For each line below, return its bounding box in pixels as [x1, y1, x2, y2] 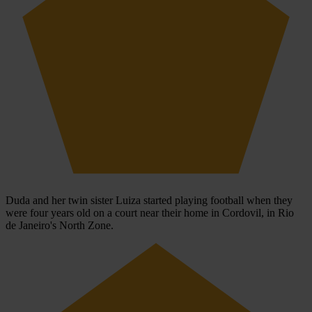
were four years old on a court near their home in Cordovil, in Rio [6, 207, 294, 219]
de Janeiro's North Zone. [6, 219, 114, 231]
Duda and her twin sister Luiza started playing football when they [6, 194, 292, 206]
